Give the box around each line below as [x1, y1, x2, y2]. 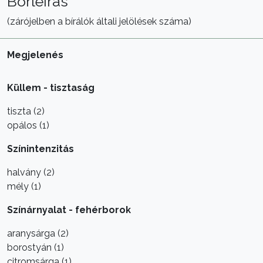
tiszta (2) [7, 106, 45, 117]
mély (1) [7, 181, 41, 192]
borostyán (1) [7, 242, 64, 253]
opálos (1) [7, 120, 49, 131]
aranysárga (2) [7, 228, 69, 239]
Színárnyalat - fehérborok [7, 204, 131, 215]
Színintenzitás [7, 143, 74, 154]
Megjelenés [7, 49, 63, 60]
